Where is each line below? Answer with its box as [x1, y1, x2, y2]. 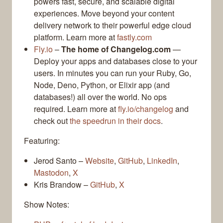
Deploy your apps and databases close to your [34, 55, 197, 67]
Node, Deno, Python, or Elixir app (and [34, 79, 170, 91]
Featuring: [24, 135, 60, 147]
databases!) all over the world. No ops [34, 91, 167, 103]
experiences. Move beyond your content [34, 7, 174, 19]
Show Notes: [24, 199, 69, 211]
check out [34, 115, 70, 127]
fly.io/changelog [118, 103, 173, 115]
